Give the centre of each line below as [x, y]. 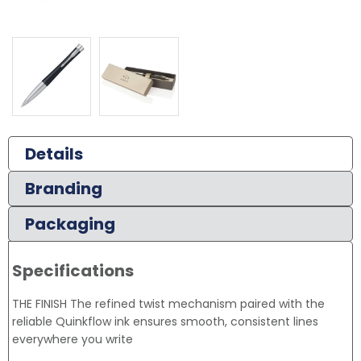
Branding [64, 189]
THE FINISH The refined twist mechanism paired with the [168, 304]
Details [54, 154]
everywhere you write [73, 340]
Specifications [73, 271]
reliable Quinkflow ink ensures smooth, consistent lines [165, 322]
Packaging [70, 224]
